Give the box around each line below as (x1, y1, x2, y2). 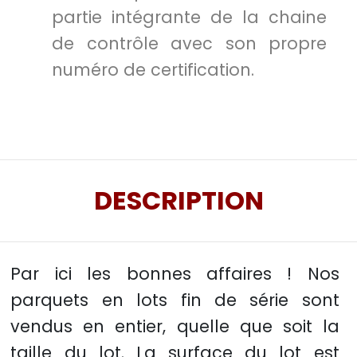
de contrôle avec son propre (52, 32, 328, 56)
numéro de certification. (52, 58, 255, 82)
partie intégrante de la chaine (52, 6, 328, 29)
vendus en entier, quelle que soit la (10, 314, 339, 338)
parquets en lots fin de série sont (10, 288, 339, 312)
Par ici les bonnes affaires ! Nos (10, 261, 339, 285)
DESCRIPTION (93, 182, 264, 219)
